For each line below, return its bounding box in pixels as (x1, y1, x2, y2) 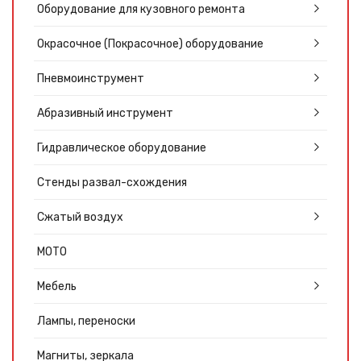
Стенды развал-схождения (37, 176, 187, 189)
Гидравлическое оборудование (37, 141, 206, 155)
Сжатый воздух (37, 210, 123, 224)
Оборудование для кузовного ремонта (37, 2, 245, 16)
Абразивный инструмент (37, 106, 173, 120)
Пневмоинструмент (37, 72, 144, 85)
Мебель (37, 280, 77, 293)
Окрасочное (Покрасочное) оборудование (37, 37, 263, 51)
